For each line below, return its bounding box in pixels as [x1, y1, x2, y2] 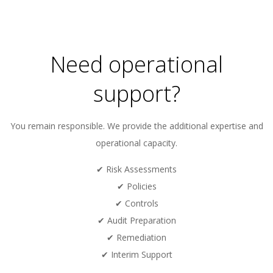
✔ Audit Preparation [97, 214, 176, 226]
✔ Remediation [107, 232, 166, 243]
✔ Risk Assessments [96, 163, 177, 175]
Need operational [50, 49, 223, 79]
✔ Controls [115, 197, 158, 209]
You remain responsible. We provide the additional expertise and [10, 120, 263, 132]
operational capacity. [96, 137, 177, 149]
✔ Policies [116, 180, 157, 192]
